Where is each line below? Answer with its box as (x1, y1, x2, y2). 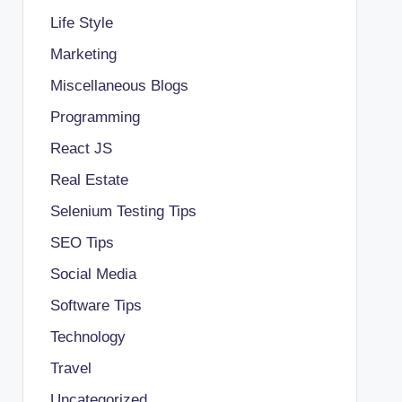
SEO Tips (49, 233, 114, 251)
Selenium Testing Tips (49, 202, 197, 220)
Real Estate (49, 170, 128, 188)
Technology (49, 328, 126, 345)
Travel (49, 359, 92, 377)
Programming (49, 108, 140, 126)
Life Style (49, 13, 113, 31)
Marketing (49, 45, 117, 63)
